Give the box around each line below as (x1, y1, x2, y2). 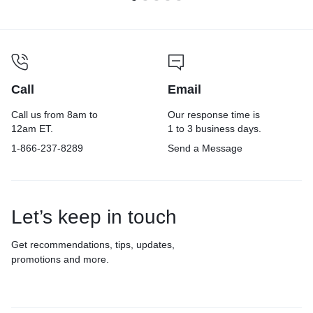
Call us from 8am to (11, 108, 98, 120)
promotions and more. (11, 253, 109, 265)
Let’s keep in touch (11, 205, 177, 228)
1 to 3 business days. (168, 122, 261, 134)
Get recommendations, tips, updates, (11, 238, 175, 250)
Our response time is (168, 108, 260, 120)
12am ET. (11, 122, 53, 134)
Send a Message (168, 142, 242, 154)
